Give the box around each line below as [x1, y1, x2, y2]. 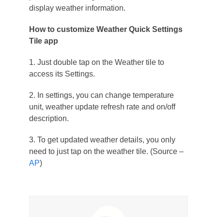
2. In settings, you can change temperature [29, 91, 174, 99]
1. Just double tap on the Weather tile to [29, 58, 164, 66]
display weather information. [29, 3, 125, 12]
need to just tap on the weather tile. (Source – [29, 147, 184, 155]
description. [29, 114, 69, 123]
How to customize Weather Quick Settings [29, 25, 183, 33]
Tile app [29, 36, 58, 45]
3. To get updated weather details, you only [29, 135, 175, 144]
